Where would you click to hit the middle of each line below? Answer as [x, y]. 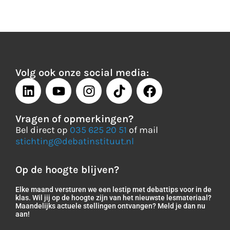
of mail [142, 130]
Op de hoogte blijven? [67, 169]
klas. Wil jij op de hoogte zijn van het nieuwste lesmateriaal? [113, 197]
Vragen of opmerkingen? [74, 119]
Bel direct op [43, 130]
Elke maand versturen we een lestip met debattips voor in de [113, 189]
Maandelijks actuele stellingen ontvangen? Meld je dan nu [110, 206]
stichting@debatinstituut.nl [75, 141]
